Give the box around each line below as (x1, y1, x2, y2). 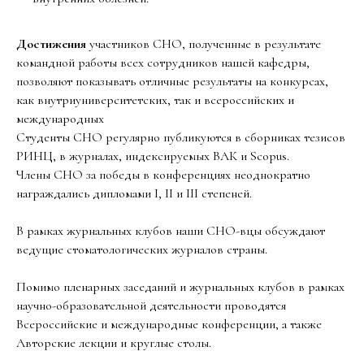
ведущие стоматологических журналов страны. (16, 241, 267, 258)
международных (16, 110, 104, 128)
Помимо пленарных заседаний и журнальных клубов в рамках (16, 279, 344, 296)
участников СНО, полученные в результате (86, 36, 321, 53)
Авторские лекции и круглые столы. (16, 335, 211, 352)
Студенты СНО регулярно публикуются (16, 129, 232, 146)
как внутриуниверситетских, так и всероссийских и (16, 92, 294, 109)
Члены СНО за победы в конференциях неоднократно (16, 167, 310, 184)
